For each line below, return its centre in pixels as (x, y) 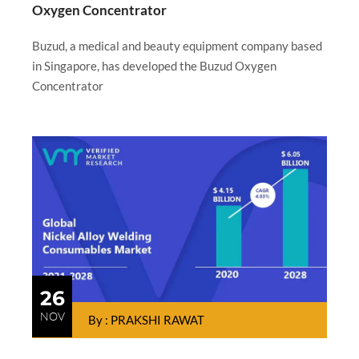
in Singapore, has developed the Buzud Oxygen (154, 66)
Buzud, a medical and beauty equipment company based (177, 46)
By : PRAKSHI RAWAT (146, 320)
